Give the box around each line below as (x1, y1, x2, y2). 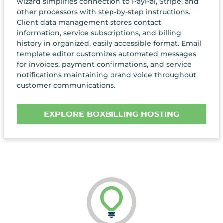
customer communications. (16, 81, 115, 90)
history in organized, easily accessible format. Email (16, 39, 201, 48)
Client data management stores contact (16, 18, 161, 27)
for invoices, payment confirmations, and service (16, 60, 192, 69)
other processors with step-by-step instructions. (16, 7, 190, 17)
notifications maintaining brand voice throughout (16, 70, 196, 80)
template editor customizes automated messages (16, 49, 196, 59)
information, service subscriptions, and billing (16, 28, 181, 38)
